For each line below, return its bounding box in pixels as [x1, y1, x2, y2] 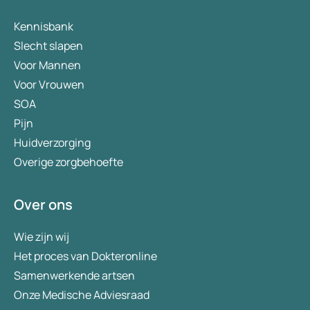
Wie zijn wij [14, 229, 69, 245]
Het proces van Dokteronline [14, 248, 157, 264]
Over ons [14, 195, 73, 215]
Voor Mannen [14, 57, 81, 73]
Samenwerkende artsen [14, 268, 135, 284]
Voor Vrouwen [14, 77, 84, 93]
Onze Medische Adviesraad [14, 287, 149, 303]
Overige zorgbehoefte [14, 154, 123, 170]
